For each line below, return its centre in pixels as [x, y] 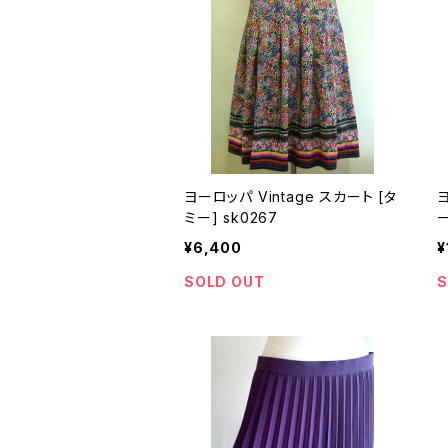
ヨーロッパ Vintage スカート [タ [281, 196]
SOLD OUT [224, 281]
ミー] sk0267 [250, 217]
